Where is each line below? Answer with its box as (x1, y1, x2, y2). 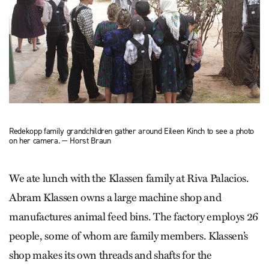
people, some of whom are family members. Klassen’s (9, 229, 249, 243)
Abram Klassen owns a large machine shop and (9, 191, 222, 205)
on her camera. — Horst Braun (9, 134, 111, 147)
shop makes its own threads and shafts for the (9, 249, 212, 262)
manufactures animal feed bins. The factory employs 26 (9, 210, 258, 224)
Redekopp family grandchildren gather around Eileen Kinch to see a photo (9, 125, 254, 137)
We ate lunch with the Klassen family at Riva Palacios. (9, 172, 249, 186)
